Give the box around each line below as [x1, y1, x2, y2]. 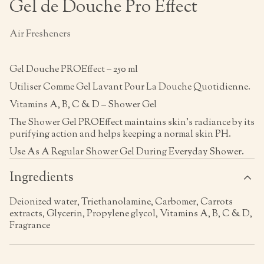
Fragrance [9, 219, 50, 233]
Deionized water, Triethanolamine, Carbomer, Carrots [9, 196, 233, 209]
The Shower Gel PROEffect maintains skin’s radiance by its [9, 116, 255, 130]
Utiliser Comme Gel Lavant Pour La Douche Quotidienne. [9, 81, 250, 94]
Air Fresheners [9, 28, 71, 41]
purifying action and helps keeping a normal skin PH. [9, 128, 231, 141]
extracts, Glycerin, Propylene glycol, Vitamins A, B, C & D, [9, 207, 252, 221]
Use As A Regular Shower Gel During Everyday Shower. [9, 146, 244, 159]
